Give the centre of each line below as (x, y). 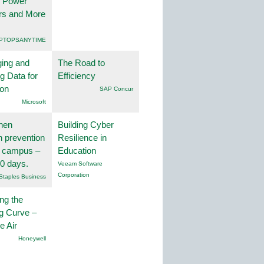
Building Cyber (86, 125)
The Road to (81, 63)
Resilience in (82, 138)
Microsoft (34, 102)
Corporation (74, 175)
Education (77, 151)
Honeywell (32, 239)
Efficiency (77, 76)
